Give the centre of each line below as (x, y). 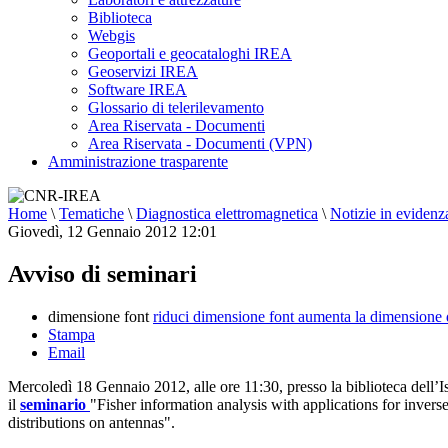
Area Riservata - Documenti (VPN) (200, 143)
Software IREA (137, 89)
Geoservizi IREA (143, 71)
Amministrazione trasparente (138, 161)
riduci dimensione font (223, 316)
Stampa (71, 334)
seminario (55, 404)
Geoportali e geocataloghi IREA (190, 53)
